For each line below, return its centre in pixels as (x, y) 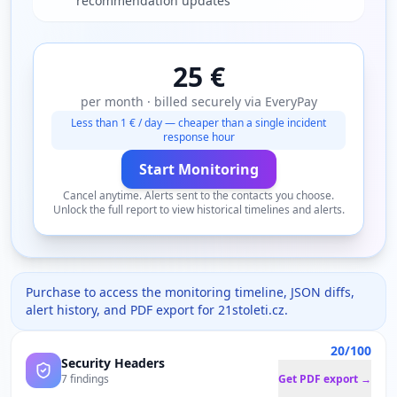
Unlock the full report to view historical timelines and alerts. (198, 210)
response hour (198, 137)
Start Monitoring (198, 169)
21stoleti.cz (251, 310)
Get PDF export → (325, 379)
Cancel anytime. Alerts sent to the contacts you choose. (198, 195)
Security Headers (113, 363)
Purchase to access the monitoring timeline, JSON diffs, (190, 292)
